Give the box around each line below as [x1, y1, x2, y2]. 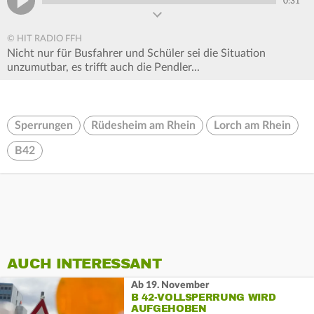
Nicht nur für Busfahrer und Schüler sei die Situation [7, 48, 266, 60]
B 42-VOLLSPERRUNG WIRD [130, 291, 276, 303]
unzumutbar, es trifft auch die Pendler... [7, 62, 203, 74]
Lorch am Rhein [214, 120, 291, 132]
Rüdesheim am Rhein [91, 120, 196, 132]
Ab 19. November [130, 280, 209, 290]
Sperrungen [15, 120, 73, 132]
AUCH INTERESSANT [7, 255, 161, 273]
